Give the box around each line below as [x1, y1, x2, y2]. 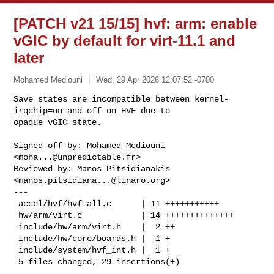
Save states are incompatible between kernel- [13, 94, 229, 104]
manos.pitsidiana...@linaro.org [18, 175, 166, 185]
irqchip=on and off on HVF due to [13, 105, 176, 116]
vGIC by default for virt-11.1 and [13, 32, 236, 49]
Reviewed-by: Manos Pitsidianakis [13, 163, 171, 174]
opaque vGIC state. [13, 117, 102, 127]
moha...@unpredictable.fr [18, 152, 136, 162]
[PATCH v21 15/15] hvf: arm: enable [13, 15, 257, 32]
